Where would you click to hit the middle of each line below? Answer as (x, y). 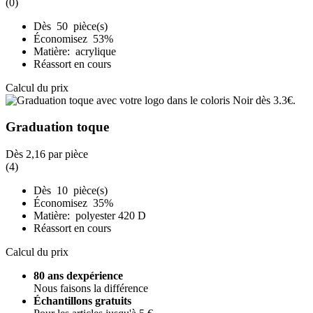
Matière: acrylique (75, 51)
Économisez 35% (75, 203)
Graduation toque (57, 127)
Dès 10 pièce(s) (71, 190)
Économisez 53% (75, 38)
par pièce (67, 154)
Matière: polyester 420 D (90, 215)
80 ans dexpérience (78, 275)
